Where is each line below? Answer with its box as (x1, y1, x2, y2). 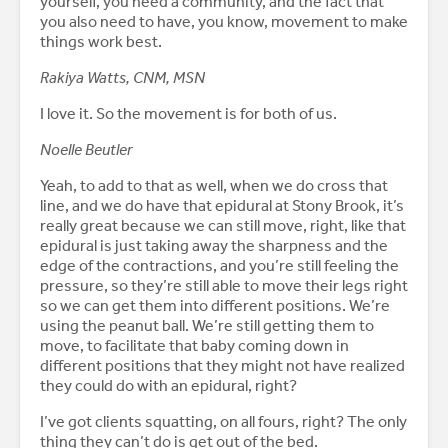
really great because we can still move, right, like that (40, 216, 406, 236)
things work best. (40, 32, 162, 52)
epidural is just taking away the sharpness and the (40, 236, 388, 256)
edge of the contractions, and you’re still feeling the (40, 256, 399, 276)
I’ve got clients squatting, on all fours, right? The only (40, 412, 407, 432)
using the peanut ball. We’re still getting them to (40, 316, 374, 336)
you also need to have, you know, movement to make (40, 12, 408, 32)
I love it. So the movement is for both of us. (40, 104, 340, 124)
